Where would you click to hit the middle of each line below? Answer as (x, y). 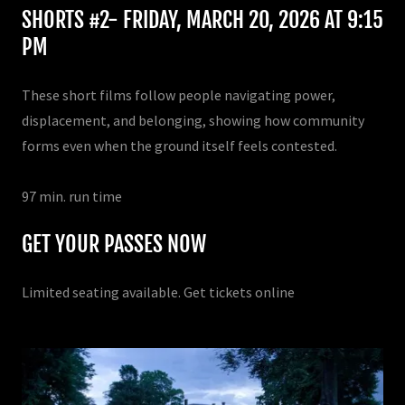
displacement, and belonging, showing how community (193, 121)
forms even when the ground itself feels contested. (179, 146)
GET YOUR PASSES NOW (114, 245)
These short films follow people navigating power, (179, 95)
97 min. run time (72, 197)
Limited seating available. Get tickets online (158, 292)
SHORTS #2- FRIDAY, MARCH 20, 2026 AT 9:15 (202, 20)
